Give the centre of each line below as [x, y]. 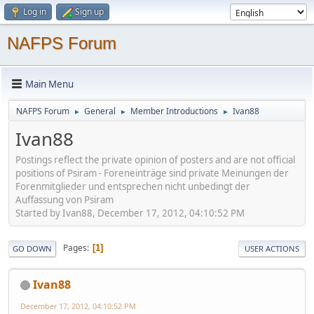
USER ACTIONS [272, 248]
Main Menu [49, 84]
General [100, 111]
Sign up [89, 12]
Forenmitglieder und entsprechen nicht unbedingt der [133, 186]
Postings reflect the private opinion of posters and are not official [155, 159]
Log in [35, 12]
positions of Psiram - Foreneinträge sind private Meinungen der [152, 173]
